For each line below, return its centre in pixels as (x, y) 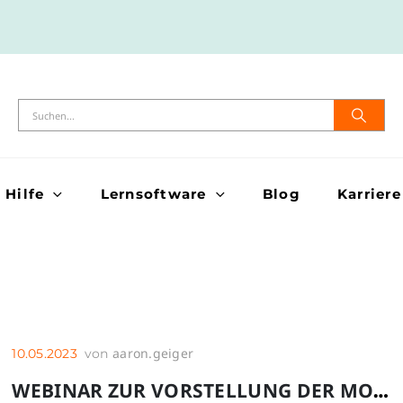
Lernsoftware (153, 194)
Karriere (369, 194)
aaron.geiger (153, 353)
